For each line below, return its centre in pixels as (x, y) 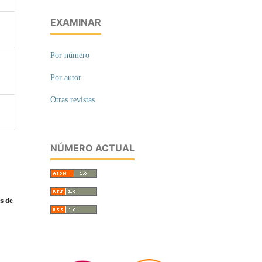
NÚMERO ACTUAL (92, 148)
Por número (70, 55)
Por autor (66, 77)
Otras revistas (73, 99)
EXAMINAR (76, 22)
